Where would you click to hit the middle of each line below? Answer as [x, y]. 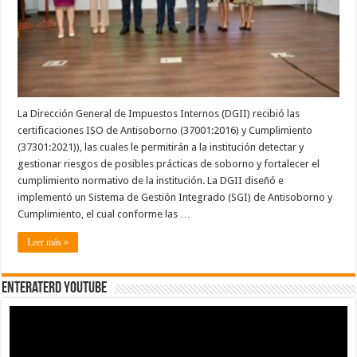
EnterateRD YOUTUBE [55, 288]
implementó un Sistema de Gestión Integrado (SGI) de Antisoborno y [175, 197]
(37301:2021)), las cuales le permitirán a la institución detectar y [161, 147]
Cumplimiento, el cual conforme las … [104, 214]
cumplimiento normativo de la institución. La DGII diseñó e [151, 180]
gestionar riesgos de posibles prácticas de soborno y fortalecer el [169, 164]
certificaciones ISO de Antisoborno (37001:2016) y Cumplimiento [165, 130]
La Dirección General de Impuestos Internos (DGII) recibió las [159, 114]
